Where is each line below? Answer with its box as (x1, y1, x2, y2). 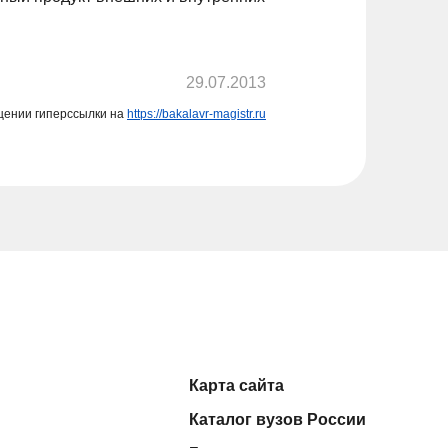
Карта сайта (189, 377, 284, 395)
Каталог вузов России (189, 411, 366, 429)
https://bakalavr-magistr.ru (127, 107, 266, 122)
